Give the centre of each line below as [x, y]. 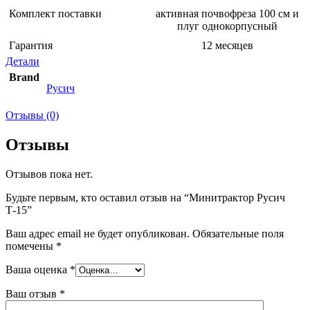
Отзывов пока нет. [49, 174]
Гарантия [31, 45]
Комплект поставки [55, 13]
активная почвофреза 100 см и [227, 13]
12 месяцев [227, 45]
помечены [31, 246]
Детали [22, 61]
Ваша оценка [38, 269]
